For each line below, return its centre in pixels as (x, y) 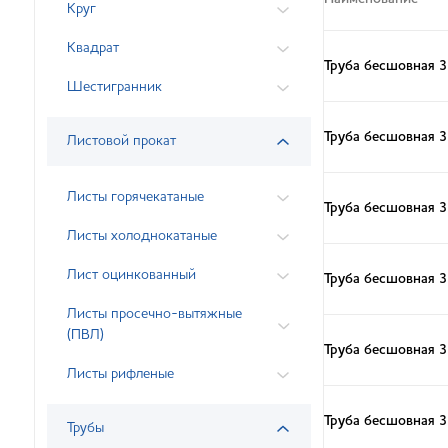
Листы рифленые (120, 374)
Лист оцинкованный (131, 275)
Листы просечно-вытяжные (154, 314)
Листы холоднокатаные (142, 236)
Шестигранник (114, 87)
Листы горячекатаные (135, 197)
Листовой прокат (121, 141)
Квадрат (93, 48)
